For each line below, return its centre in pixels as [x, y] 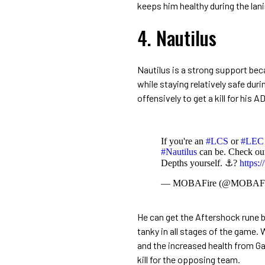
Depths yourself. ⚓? [200, 163]
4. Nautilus [177, 37]
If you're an [183, 141]
